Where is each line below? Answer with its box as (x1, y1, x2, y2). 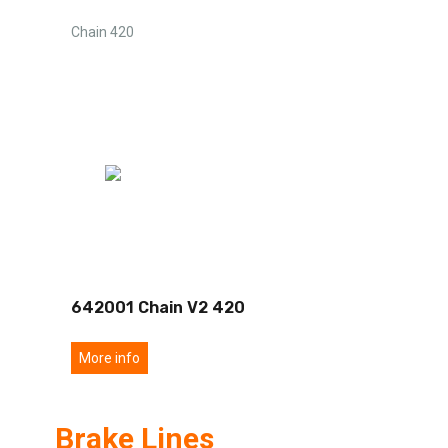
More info (79, 349, 140, 366)
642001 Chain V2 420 (71, 297, 245, 317)
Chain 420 (71, 23, 134, 40)
